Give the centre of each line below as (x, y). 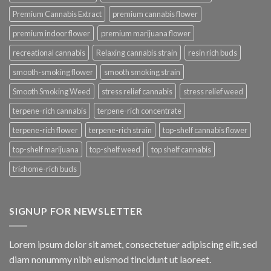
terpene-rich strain (120, 130)
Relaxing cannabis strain (137, 53)
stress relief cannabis (137, 92)
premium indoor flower (51, 34)
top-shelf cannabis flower (205, 130)
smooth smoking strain (142, 72)
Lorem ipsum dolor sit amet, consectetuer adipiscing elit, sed (133, 244)
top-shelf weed (115, 150)
